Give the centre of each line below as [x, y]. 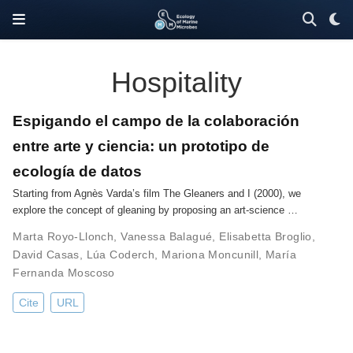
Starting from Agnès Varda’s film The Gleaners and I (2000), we [157, 193]
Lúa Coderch [121, 255]
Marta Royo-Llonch [63, 236]
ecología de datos [78, 171]
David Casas [46, 255]
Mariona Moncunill [210, 255]
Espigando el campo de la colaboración [156, 121]
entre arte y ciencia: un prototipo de [141, 146]
